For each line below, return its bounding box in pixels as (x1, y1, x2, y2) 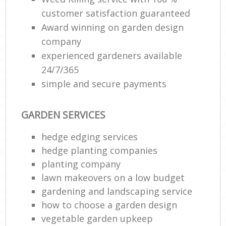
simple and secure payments (41, 78, 167, 90)
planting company (41, 157, 121, 170)
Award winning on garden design (41, 21, 184, 34)
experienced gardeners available (41, 49, 183, 62)
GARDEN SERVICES (21, 108, 106, 122)
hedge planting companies (41, 144, 158, 156)
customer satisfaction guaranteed (41, 7, 191, 20)
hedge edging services (41, 130, 138, 143)
